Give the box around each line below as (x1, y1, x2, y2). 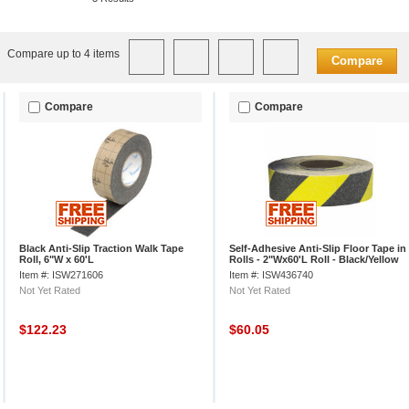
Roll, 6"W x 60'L (19, 254, 94, 265)
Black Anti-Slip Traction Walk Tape (19, 243, 184, 254)
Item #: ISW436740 (229, 269, 313, 280)
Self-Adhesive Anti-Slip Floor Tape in (229, 243, 406, 254)
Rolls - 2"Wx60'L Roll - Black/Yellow (229, 254, 399, 265)
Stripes (229, 265, 263, 276)
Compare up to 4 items (6, 47, 120, 60)
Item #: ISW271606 (19, 269, 103, 280)
